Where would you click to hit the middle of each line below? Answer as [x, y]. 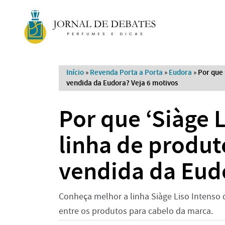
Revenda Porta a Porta [126, 72]
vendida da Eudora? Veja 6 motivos [122, 83]
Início [75, 72]
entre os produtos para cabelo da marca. [136, 211]
